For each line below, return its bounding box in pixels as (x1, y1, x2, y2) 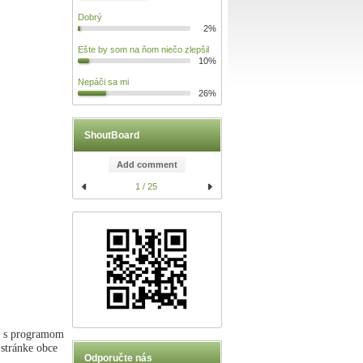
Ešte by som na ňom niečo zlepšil (77, 44, 209, 54)
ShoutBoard (83, 129, 139, 141)
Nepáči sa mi (77, 76, 129, 87)
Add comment (116, 159, 177, 169)
